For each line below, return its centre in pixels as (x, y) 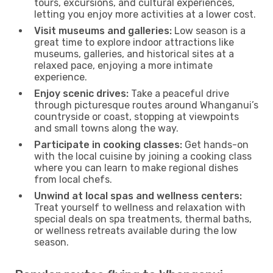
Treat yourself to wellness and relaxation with (140, 207)
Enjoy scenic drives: (81, 93)
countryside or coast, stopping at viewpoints (136, 116)
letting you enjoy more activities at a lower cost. (145, 14)
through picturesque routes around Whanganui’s (146, 105)
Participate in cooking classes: (108, 144)
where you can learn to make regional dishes (136, 168)
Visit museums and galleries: (103, 30)
